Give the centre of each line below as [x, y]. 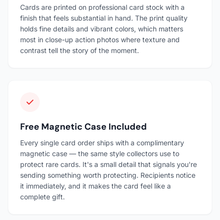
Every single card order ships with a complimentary [102, 142]
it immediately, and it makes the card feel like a [96, 186]
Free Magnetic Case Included [83, 126]
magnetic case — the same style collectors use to [100, 153]
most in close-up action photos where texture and [100, 39]
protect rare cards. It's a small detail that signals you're [109, 164]
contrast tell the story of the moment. [80, 50]
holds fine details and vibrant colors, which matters [102, 28]
